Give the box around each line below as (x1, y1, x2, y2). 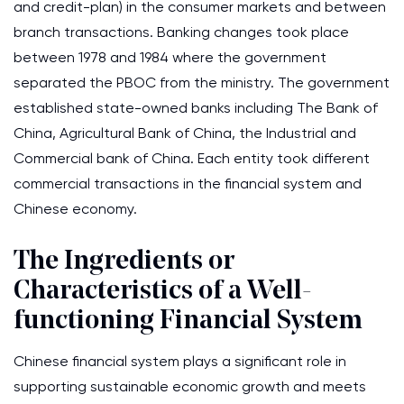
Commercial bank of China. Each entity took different (14, 150, 370, 167)
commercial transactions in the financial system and (14, 175, 362, 192)
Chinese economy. (14, 200, 137, 217)
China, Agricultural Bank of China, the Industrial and (14, 124, 356, 142)
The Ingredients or (14, 248, 234, 276)
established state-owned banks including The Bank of (14, 99, 378, 116)
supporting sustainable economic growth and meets (14, 378, 366, 395)
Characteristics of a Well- (14, 278, 312, 306)
